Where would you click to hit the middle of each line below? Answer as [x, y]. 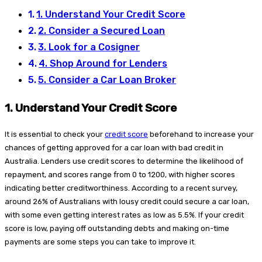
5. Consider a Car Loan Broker [107, 80]
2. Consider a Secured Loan [102, 30]
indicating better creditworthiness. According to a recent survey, [121, 188]
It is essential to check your [55, 135]
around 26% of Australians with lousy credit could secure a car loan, [127, 202]
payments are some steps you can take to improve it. [100, 242]
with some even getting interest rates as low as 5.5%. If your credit [124, 215]
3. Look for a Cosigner [89, 47]
